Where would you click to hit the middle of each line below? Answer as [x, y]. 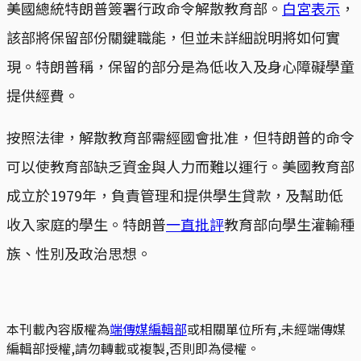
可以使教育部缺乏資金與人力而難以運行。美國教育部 [180, 166]
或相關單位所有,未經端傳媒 [266, 329]
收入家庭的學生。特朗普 [86, 224]
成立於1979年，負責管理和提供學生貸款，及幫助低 [175, 195]
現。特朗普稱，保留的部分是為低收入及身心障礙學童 [180, 66]
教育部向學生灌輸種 [289, 224]
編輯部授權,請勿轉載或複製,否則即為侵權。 [133, 349]
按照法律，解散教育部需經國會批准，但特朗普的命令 [180, 137]
